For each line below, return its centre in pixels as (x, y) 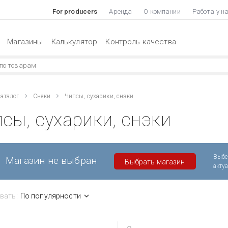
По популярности (50, 196)
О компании (162, 11)
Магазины (25, 42)
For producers (75, 11)
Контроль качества (141, 42)
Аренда (121, 11)
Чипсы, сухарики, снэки (99, 96)
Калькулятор (74, 42)
